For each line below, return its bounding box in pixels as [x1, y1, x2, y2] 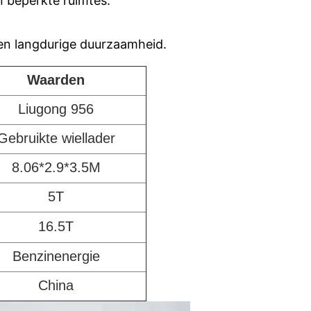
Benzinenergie [12, 249, 100, 264]
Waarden [27, 72, 85, 87]
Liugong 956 [18, 101, 94, 117]
